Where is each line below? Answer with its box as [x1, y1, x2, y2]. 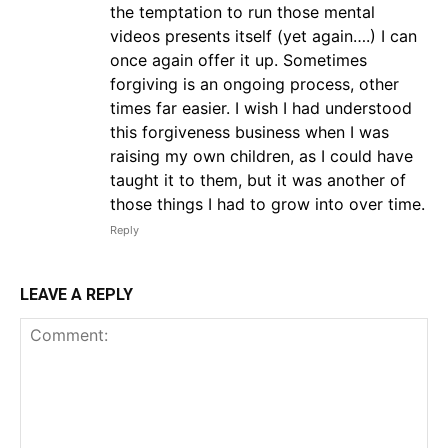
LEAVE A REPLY [20, 285, 133, 305]
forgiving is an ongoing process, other [110, 74, 399, 95]
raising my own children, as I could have [110, 146, 413, 167]
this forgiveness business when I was [110, 122, 389, 143]
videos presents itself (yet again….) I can [110, 26, 417, 47]
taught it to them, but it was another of [110, 170, 406, 191]
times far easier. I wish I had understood [110, 98, 412, 119]
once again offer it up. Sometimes [110, 50, 367, 71]
